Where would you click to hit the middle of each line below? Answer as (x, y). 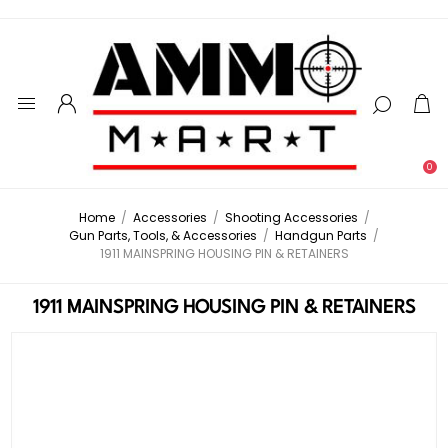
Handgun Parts (321, 236)
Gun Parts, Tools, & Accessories (163, 236)
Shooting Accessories (291, 218)
